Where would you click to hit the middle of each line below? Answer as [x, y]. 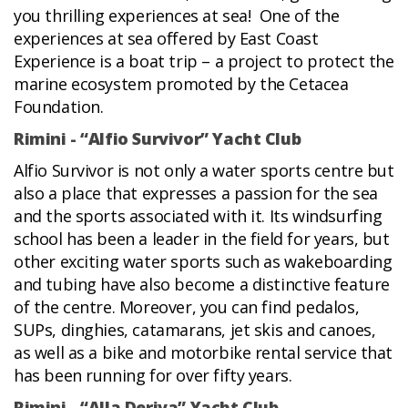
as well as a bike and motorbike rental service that [204, 353]
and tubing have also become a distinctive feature [202, 285]
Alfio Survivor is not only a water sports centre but [204, 171]
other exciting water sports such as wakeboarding [203, 262]
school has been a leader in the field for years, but [202, 239]
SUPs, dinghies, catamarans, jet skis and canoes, [195, 330]
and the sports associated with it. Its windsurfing [198, 216]
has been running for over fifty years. [153, 376]
